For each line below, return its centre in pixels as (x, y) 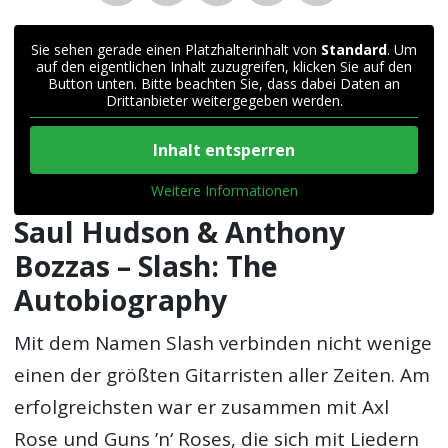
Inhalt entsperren (224, 150)
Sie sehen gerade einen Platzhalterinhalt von (176, 50)
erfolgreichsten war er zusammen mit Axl (202, 406)
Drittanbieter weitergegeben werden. (224, 101)
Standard (354, 50)
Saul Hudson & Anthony (180, 232)
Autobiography (121, 300)
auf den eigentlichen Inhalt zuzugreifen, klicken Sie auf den (224, 67)
